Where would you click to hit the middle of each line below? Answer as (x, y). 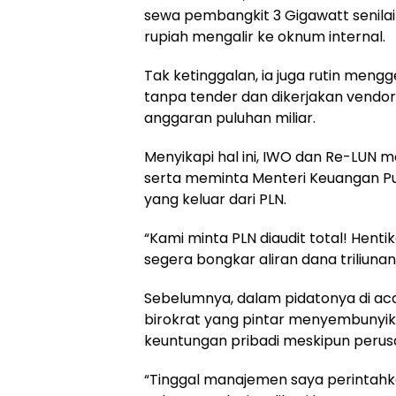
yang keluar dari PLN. (215, 199)
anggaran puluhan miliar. (230, 118)
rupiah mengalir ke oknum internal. (265, 37)
